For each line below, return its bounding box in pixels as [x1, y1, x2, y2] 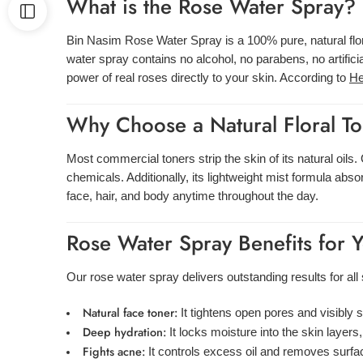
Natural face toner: [82, 304, 177, 322]
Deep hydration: [82, 323, 166, 341]
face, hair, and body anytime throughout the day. [66, 190, 318, 203]
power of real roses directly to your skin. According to [66, 70, 349, 84]
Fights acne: [82, 343, 145, 361]
